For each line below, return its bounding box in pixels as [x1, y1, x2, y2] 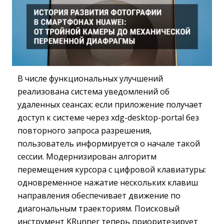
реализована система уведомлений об [17, 86, 169, 97]
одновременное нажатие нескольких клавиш [17, 177, 198, 188]
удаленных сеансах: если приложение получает [17, 99, 202, 110]
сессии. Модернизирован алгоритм [17, 151, 156, 162]
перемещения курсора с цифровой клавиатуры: [17, 164, 206, 175]
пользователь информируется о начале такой [17, 138, 200, 149]
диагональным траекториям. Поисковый [17, 203, 179, 214]
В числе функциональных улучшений [17, 73, 163, 84]
